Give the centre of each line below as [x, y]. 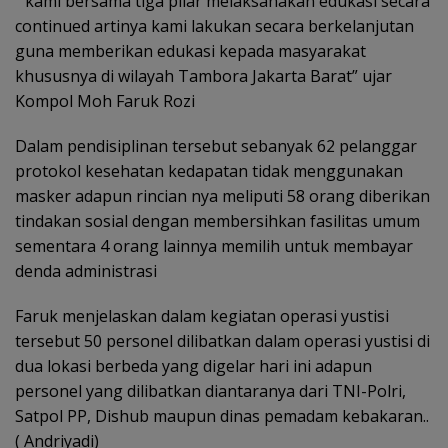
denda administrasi [86, 270]
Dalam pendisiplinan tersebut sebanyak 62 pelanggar [216, 145]
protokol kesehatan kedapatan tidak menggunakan [209, 170]
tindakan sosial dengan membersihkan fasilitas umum [217, 220]
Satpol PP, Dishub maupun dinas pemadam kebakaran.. [222, 415]
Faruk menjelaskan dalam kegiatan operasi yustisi [202, 315]
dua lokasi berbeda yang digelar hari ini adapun [193, 365]
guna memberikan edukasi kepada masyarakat [190, 50]
